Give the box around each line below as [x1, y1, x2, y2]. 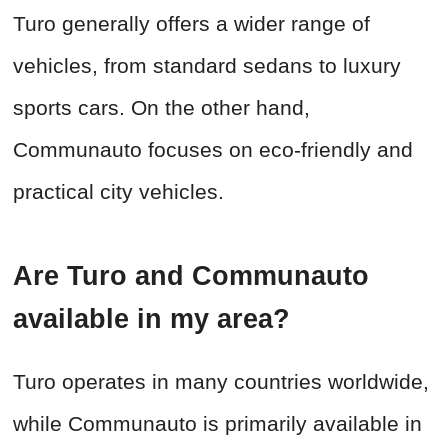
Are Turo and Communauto [13, 261, 369, 292]
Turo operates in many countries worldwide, [13, 370, 429, 394]
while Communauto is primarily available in [13, 412, 422, 436]
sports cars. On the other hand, [13, 96, 310, 120]
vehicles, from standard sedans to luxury [13, 54, 401, 78]
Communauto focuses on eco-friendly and [13, 138, 413, 162]
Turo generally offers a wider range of [13, 12, 370, 36]
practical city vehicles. [13, 180, 224, 204]
